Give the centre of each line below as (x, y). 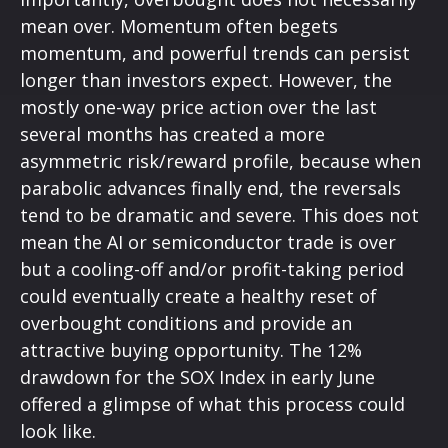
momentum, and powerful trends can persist (215, 53)
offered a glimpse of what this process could (212, 404)
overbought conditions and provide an (186, 323)
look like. (58, 431)
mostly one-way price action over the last (198, 107)
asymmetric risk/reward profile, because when (220, 161)
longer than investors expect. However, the (206, 80)
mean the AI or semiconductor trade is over (208, 242)
